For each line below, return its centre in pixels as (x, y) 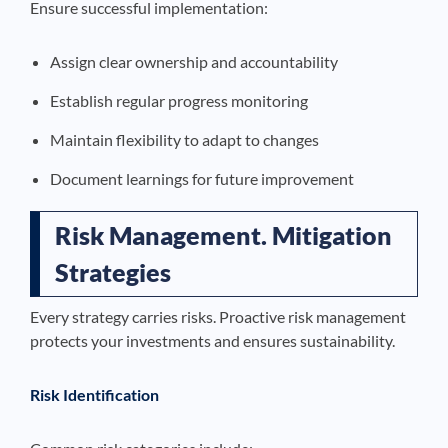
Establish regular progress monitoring (179, 100)
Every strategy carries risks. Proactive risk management (218, 316)
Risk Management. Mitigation (223, 234)
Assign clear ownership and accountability (194, 61)
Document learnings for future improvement (202, 178)
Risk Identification (94, 394)
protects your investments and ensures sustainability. (212, 340)
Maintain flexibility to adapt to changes (184, 139)
